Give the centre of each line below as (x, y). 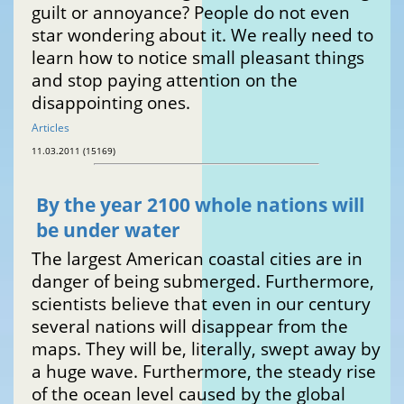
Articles (50, 128)
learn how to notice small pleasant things (198, 58)
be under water (108, 230)
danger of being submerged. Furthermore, (203, 281)
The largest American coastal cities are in (197, 259)
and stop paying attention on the (165, 80)
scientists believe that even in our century (201, 304)
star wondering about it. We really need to (202, 35)
